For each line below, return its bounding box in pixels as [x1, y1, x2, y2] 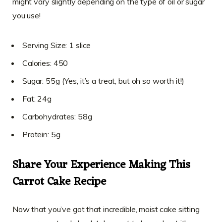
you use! [12, 10, 41, 20]
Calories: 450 [22, 57, 68, 68]
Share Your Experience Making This [12, 155, 190, 175]
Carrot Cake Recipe [12, 171, 106, 192]
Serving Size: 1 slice [22, 40, 91, 50]
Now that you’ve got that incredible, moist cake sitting [12, 204, 200, 214]
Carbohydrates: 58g [22, 111, 92, 121]
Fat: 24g [22, 93, 52, 104]
